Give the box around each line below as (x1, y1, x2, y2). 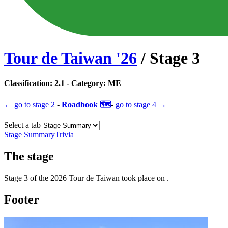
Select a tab (4, 121, 41, 130)
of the (28, 173, 50, 182)
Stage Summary (4, 130, 55, 139)
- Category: (65, 78, 106, 88)
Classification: (4, 78, 54, 88)
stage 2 (33, 100, 55, 109)
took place (122, 173, 155, 182)
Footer (4, 192, 39, 206)
